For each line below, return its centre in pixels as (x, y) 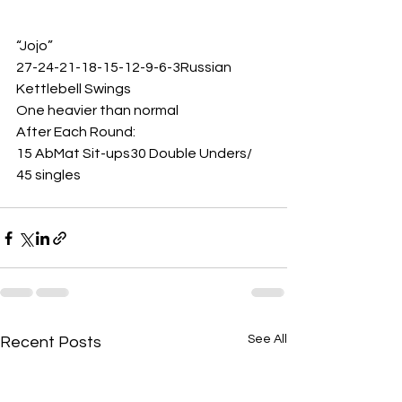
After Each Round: (76, 132)
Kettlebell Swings (75, 89)
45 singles (51, 175)
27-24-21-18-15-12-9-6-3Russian (125, 68)
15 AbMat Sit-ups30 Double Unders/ (135, 154)
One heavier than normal (99, 111)
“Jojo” (35, 46)
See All (267, 340)
